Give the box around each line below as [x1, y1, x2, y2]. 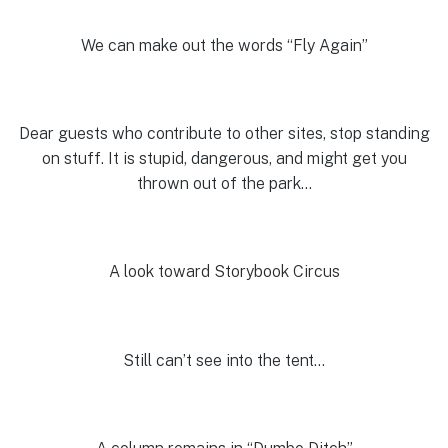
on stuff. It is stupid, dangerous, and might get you [41, 149, 407, 169]
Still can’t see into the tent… [123, 350, 325, 370]
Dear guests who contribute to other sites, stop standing [18, 124, 430, 144]
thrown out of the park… [136, 174, 312, 194]
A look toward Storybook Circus [108, 262, 340, 282]
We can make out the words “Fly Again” [80, 35, 368, 55]
